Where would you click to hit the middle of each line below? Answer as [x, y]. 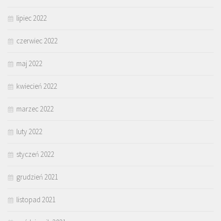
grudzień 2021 [37, 177]
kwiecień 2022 [37, 86]
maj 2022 [29, 64]
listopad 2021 [36, 200]
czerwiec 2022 [37, 41]
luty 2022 [29, 132]
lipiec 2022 [32, 18]
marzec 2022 [35, 109]
